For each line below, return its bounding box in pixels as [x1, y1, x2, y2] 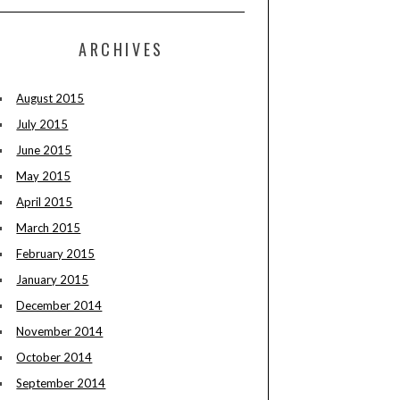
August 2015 [16, 91, 85, 106]
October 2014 [16, 350, 93, 365]
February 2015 [16, 246, 96, 262]
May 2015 [16, 169, 71, 184]
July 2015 [16, 117, 69, 132]
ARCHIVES [79, 37, 164, 62]
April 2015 [16, 195, 73, 210]
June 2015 [16, 143, 72, 158]
